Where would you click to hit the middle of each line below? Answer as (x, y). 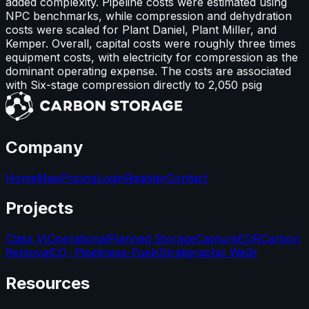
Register (146, 178)
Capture (217, 239)
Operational (78, 239)
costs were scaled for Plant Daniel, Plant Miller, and (141, 29)
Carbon (280, 239)
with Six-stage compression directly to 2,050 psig (134, 84)
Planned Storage (152, 239)
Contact (187, 178)
